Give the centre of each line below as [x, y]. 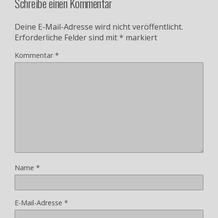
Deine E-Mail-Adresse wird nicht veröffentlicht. [99, 27]
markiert [140, 38]
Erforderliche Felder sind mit [67, 38]
